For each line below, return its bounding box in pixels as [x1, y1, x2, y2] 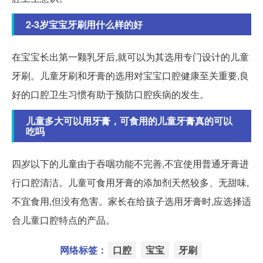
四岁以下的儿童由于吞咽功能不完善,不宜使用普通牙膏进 [12, 156, 249, 170]
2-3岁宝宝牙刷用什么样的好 [26, 17, 143, 31]
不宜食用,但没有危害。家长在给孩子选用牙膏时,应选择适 [12, 194, 251, 208]
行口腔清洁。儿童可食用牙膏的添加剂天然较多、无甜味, [12, 175, 249, 189]
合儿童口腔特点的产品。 [12, 213, 115, 227]
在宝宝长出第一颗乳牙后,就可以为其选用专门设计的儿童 [12, 49, 249, 63]
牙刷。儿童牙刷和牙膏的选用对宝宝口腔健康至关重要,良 [12, 68, 249, 82]
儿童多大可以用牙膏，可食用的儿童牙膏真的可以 [26, 113, 232, 127]
